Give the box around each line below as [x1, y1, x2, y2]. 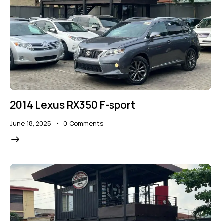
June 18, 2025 [10, 119, 51, 128]
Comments [69, 119, 103, 128]
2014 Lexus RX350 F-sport [10, 98, 135, 112]
